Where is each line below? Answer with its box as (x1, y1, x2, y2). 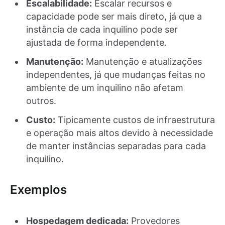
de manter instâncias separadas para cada (26, 140, 206, 151)
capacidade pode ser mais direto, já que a (26, 11, 202, 22)
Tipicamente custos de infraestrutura (55, 114, 215, 125)
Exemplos (10, 182, 67, 197)
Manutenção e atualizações (83, 56, 202, 67)
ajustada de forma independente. (26, 37, 167, 48)
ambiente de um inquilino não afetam (26, 82, 183, 93)
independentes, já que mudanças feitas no (26, 69, 205, 80)
